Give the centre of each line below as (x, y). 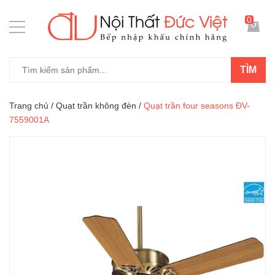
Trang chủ (29, 106)
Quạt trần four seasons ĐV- (197, 106)
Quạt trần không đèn (96, 106)
